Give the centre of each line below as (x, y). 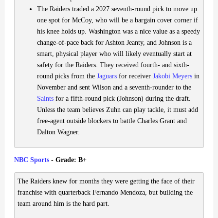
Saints (45, 99)
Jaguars (107, 76)
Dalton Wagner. (58, 132)
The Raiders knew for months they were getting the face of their (106, 182)
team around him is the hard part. (64, 204)
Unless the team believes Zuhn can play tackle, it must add (118, 110)
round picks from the (67, 76)
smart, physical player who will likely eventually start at (114, 54)
